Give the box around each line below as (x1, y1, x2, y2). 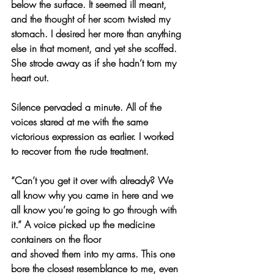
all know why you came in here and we (11, 188, 176, 202)
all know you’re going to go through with (11, 203, 180, 217)
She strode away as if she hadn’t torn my (11, 56, 179, 70)
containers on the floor (11, 232, 101, 246)
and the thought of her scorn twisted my (11, 12, 173, 26)
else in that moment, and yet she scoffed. (11, 42, 180, 55)
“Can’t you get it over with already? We (11, 174, 176, 187)
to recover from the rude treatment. (11, 144, 149, 158)
